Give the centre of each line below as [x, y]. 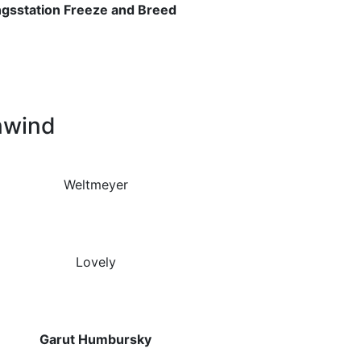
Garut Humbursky [95, 340]
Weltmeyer [95, 185]
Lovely [95, 262]
